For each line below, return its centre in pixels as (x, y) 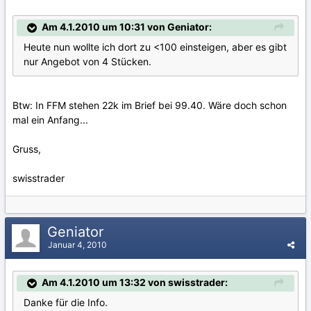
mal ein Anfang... (50, 119)
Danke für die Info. (66, 302)
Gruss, (27, 149)
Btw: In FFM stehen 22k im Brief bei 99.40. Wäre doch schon (150, 105)
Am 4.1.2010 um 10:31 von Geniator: (127, 26)
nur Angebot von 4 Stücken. (87, 61)
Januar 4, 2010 (77, 244)
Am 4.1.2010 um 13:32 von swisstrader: (135, 282)
